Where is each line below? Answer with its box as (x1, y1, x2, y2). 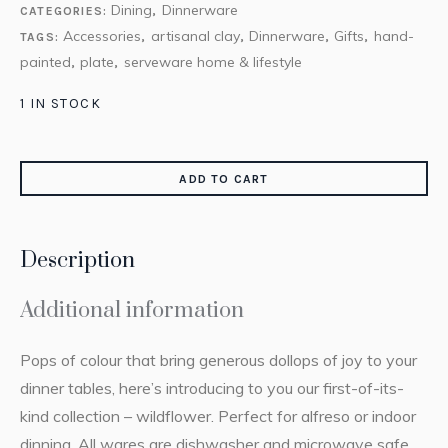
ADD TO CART (179, 171, 269, 186)
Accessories (63, 27, 142, 45)
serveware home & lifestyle (123, 53, 302, 71)
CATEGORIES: (20, 4, 112, 18)
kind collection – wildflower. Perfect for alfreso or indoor (20, 406, 416, 426)
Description (20, 247, 135, 274)
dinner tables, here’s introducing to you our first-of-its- (20, 378, 404, 398)
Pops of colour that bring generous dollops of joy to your (20, 350, 417, 370)
